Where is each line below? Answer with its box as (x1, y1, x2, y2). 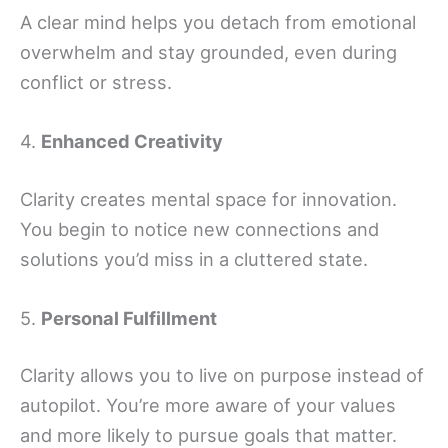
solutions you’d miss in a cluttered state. (20, 247, 368, 270)
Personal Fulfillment (41, 306, 217, 329)
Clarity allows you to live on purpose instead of (20, 364, 424, 387)
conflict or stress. (20, 71, 172, 93)
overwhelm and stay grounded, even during (20, 41, 397, 63)
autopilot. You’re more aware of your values (20, 394, 396, 417)
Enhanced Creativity (41, 130, 223, 153)
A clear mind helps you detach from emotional (20, 11, 416, 33)
